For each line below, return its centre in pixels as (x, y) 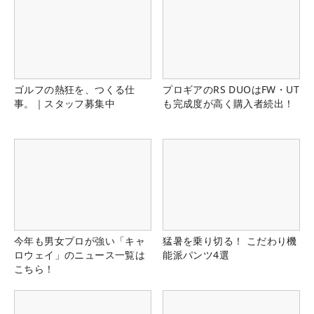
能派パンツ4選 (196, 255)
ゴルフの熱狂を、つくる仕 (75, 90)
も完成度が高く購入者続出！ (228, 104)
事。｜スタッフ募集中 (64, 104)
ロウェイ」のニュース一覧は (80, 255)
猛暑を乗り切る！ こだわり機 (230, 241)
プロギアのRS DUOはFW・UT (231, 90)
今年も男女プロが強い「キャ (80, 241)
